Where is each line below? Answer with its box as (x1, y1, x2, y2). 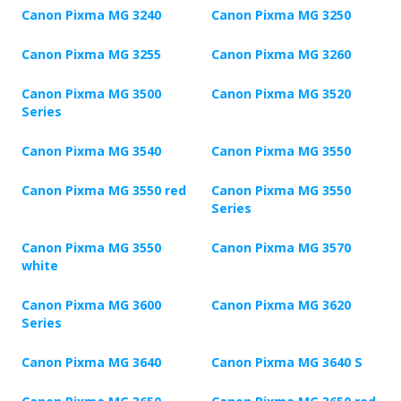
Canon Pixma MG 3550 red (21, 182, 186, 200)
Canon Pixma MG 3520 (211, 85, 351, 103)
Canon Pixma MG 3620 (211, 296, 351, 314)
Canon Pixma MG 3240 (21, 6, 161, 24)
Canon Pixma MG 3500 (21, 85, 161, 103)
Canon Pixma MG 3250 (211, 6, 351, 24)
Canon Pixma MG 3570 (211, 239, 351, 257)
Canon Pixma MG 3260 (211, 46, 351, 64)
